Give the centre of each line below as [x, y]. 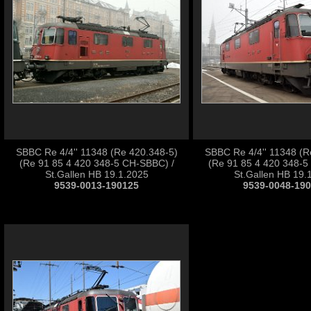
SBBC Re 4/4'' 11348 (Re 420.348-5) [96, 152]
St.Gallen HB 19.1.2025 [96, 174]
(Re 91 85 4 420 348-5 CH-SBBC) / [96, 163]
